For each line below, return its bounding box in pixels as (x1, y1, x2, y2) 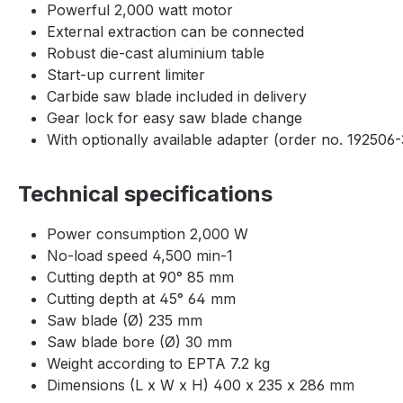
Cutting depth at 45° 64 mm (47, 290, 236, 309)
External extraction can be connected (47, 22, 304, 41)
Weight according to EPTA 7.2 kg (47, 354, 270, 373)
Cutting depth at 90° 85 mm (47, 268, 234, 287)
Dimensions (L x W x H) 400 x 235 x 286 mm (47, 376, 354, 395)
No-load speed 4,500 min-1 (47, 246, 233, 265)
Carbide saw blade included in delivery (47, 87, 307, 106)
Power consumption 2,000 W (47, 225, 248, 244)
